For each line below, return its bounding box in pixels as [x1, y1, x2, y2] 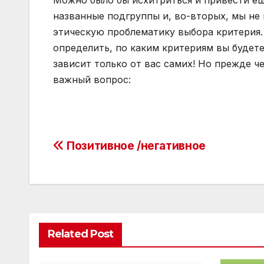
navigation [52, 163, 148, 186]
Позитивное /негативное [64, 138, 206, 153]
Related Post [48, 227, 114, 241]
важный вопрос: [53, 74, 131, 86]
